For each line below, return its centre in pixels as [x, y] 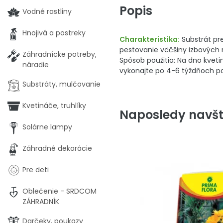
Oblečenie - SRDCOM [59, 191]
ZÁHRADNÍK [41, 202]
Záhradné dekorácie [57, 148]
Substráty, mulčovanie [61, 84]
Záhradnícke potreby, [59, 54]
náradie [36, 65]
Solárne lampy [47, 127]
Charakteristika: [150, 39]
